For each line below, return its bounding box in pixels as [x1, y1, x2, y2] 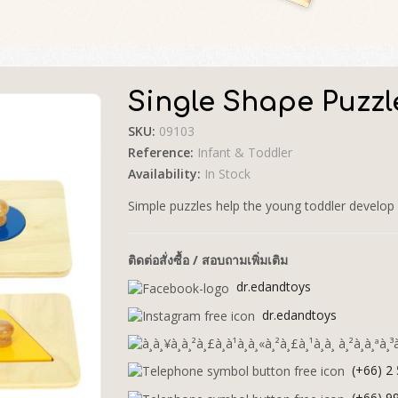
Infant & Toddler [197, 144, 292, 162]
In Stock [204, 165, 251, 183]
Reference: [128, 144, 197, 162]
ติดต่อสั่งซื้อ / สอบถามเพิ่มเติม [128, 251, 288, 269]
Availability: [128, 165, 204, 183]
